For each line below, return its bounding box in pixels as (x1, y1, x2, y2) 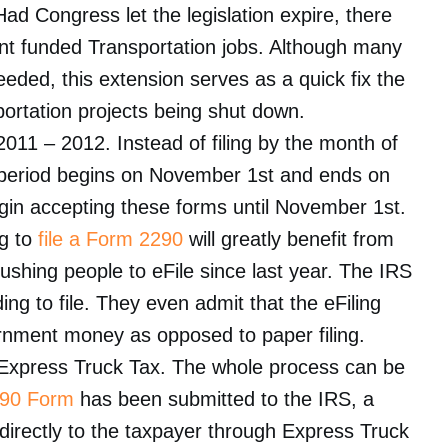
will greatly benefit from (183, 228, 394, 250)
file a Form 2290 (38, 228, 183, 250)
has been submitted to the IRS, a (74, 388, 374, 410)
